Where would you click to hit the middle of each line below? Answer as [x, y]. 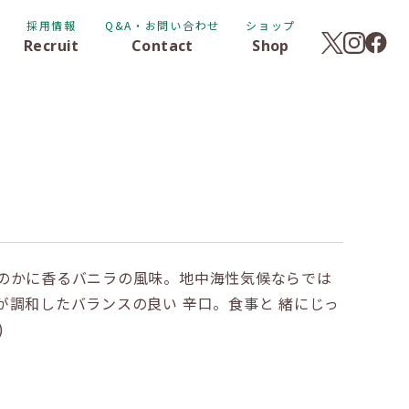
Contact [163, 46]
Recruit [52, 46]
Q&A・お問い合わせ [163, 25]
